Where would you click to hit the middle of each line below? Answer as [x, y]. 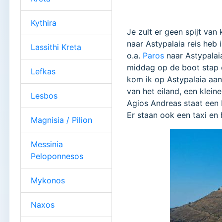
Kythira [44, 23]
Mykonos [48, 180]
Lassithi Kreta [56, 47]
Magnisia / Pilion [61, 120]
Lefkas [43, 71]
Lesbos [44, 95]
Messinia [47, 144]
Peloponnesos [57, 156]
